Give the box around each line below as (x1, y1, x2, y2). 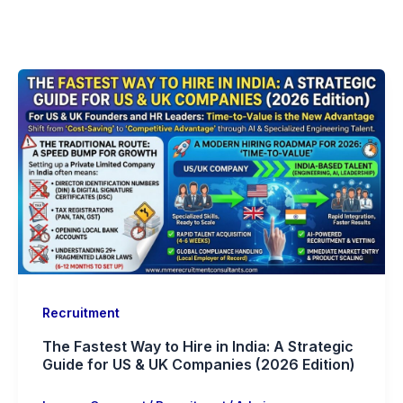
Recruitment (42, 304, 120, 320)
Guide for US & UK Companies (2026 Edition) (42, 355, 355, 374)
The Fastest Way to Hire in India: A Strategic (42, 337, 354, 356)
